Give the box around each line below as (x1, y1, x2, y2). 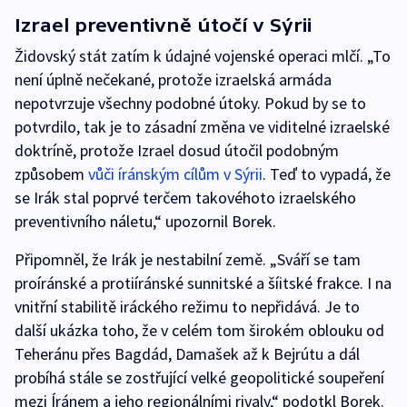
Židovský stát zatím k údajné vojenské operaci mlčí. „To (15, 45, 391, 66)
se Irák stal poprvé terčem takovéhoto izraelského (15, 187, 356, 208)
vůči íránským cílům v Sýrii (88, 164, 263, 184)
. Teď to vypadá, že (263, 164, 391, 184)
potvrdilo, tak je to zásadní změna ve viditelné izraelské (15, 116, 390, 137)
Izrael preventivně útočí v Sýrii (15, 15, 312, 35)
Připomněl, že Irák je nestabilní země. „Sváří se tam (15, 249, 361, 270)
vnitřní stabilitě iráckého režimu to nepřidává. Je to (15, 296, 360, 317)
